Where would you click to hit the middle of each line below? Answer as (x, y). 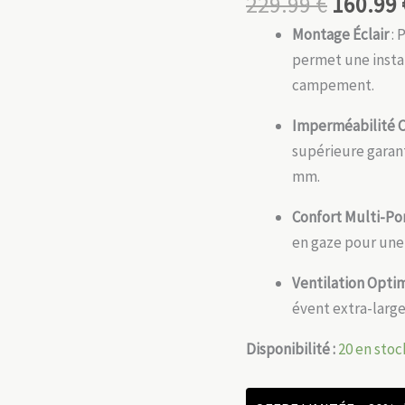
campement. (333, 85)
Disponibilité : (291, 348)
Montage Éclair (340, 34)
